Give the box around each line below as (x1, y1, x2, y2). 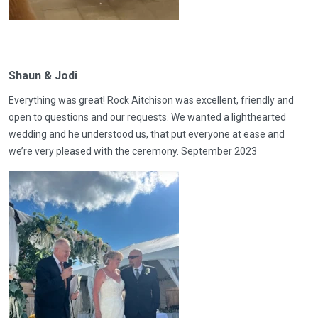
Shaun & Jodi (9, 69, 77, 82)
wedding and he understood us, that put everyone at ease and (9, 128, 285, 140)
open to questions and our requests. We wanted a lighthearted (9, 111, 286, 123)
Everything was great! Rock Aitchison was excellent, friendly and (9, 94, 294, 106)
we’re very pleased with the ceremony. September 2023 (9, 146, 257, 157)
